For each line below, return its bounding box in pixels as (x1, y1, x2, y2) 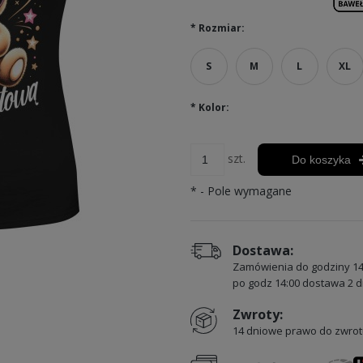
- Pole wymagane (196, 183, 292, 199)
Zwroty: (232, 305, 283, 323)
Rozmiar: (195, 21, 245, 35)
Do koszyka (291, 153, 351, 166)
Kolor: (195, 100, 229, 114)
